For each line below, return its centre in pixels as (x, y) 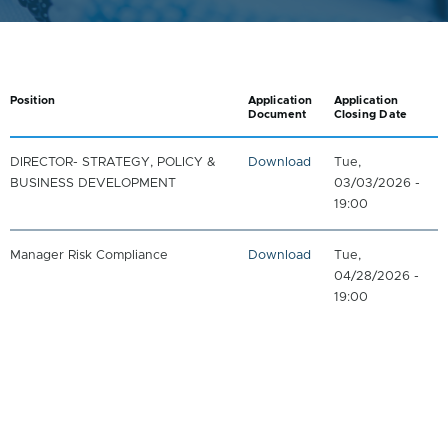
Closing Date (370, 114)
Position (32, 100)
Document (277, 114)
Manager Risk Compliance (88, 255)
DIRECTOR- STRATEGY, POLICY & (112, 162)
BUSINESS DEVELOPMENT (92, 183)
